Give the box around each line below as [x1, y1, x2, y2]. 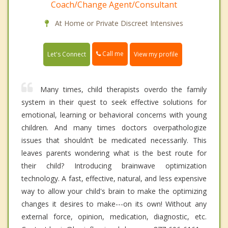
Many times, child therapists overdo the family [40, 84, 207, 94]
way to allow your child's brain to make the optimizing [21, 186, 207, 196]
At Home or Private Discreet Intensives [53, 18, 183, 28]
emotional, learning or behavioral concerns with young [21, 109, 207, 120]
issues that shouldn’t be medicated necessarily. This [21, 135, 207, 145]
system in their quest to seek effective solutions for [21, 97, 207, 107]
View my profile [134, 49, 178, 59]
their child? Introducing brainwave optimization [21, 160, 207, 170]
